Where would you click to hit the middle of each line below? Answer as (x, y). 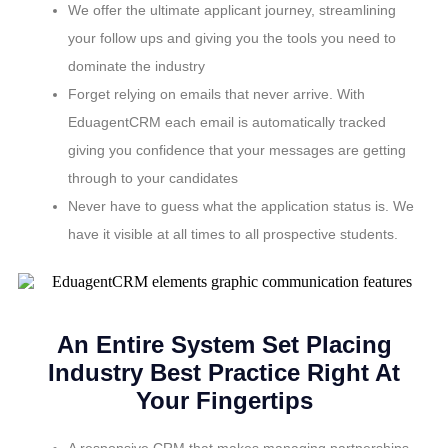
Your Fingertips (224, 401)
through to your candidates (153, 177)
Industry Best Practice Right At (224, 373)
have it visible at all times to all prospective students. (233, 233)
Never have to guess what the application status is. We (241, 205)
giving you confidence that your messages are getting (237, 149)
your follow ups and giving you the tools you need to (232, 37)
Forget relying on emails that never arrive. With (216, 93)
